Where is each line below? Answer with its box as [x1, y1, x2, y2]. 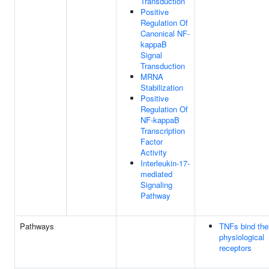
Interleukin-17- [141, 157, 190, 169]
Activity [141, 147, 167, 158]
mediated [141, 168, 172, 180]
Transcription [141, 125, 185, 136]
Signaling [141, 179, 172, 190]
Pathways [20, 220, 54, 232]
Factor [141, 136, 163, 147]
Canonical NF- [141, 28, 190, 39]
